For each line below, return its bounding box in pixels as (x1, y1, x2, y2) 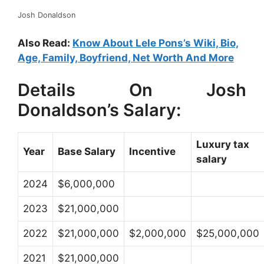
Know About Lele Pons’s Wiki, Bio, (72, 37, 239, 49)
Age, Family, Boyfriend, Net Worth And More (18, 51, 234, 64)
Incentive (129, 146, 176, 157)
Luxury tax (196, 138, 249, 150)
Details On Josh (18, 80, 246, 100)
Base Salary (58, 146, 115, 157)
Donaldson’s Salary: (18, 100, 181, 120)
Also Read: (18, 37, 72, 49)
